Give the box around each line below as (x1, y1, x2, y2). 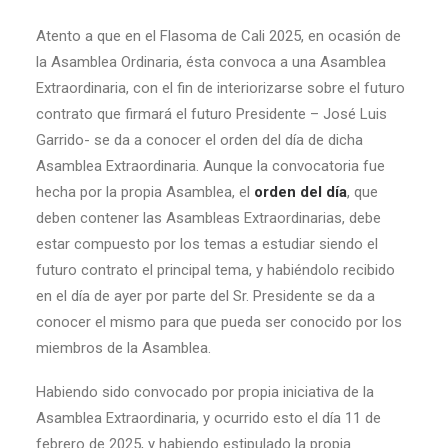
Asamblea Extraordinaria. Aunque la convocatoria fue (36, 157, 385, 175)
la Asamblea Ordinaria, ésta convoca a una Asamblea (36, 53, 386, 71)
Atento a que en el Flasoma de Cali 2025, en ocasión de (36, 27, 401, 45)
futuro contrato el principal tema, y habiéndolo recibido (36, 261, 395, 279)
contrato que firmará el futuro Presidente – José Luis (36, 105, 387, 123)
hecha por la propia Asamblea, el (36, 183, 254, 201)
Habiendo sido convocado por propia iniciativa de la (36, 383, 374, 401)
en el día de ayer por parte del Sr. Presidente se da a (36, 287, 375, 305)
